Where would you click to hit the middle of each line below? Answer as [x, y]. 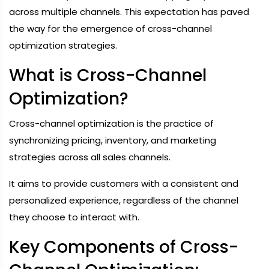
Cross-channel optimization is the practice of [111, 123]
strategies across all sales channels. [90, 157]
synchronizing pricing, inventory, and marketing [113, 140]
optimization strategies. [63, 45]
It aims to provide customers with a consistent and [124, 183]
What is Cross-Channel [108, 75]
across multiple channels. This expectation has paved [129, 12]
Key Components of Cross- [124, 247]
